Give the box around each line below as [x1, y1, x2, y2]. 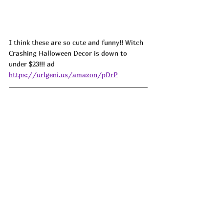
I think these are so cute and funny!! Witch [9, 38, 145, 47]
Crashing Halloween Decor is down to [9, 49, 129, 58]
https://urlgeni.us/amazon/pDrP [9, 70, 118, 79]
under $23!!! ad [9, 60, 57, 68]
